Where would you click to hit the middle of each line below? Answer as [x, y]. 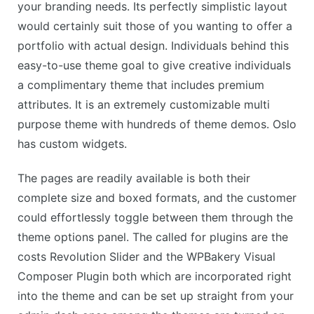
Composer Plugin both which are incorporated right [155, 276]
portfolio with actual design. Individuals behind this [153, 45]
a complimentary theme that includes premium [141, 84]
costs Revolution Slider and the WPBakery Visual [146, 256]
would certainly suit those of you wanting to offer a [155, 26]
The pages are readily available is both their [134, 178]
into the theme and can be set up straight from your [156, 295]
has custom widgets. [72, 143]
